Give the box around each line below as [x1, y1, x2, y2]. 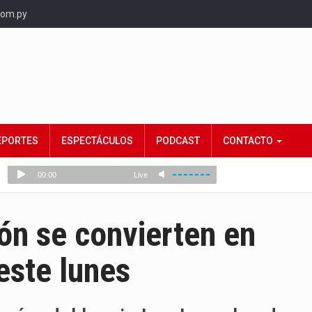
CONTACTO [223, 135, 275, 146]
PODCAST [156, 135, 200, 146]
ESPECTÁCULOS [61, 135, 133, 146]
